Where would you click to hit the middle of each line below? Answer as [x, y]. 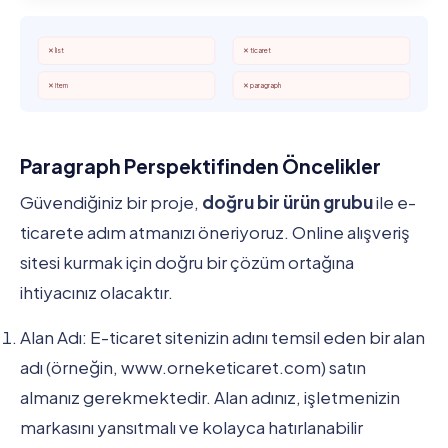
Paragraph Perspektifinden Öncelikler [200, 165]
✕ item [58, 85]
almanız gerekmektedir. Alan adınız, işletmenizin [210, 396]
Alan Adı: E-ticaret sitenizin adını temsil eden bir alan [222, 336]
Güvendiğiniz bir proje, [111, 202]
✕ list [56, 51]
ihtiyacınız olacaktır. [96, 292]
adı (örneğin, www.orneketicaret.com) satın [193, 366]
